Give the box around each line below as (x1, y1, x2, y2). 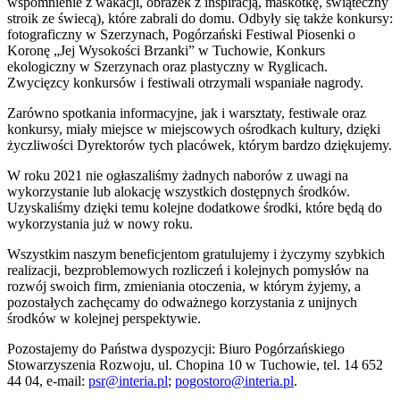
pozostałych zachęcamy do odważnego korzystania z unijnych (7, 295, 357, 311)
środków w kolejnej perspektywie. (7, 311, 201, 327)
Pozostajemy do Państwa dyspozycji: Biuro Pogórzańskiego (7, 341, 345, 357)
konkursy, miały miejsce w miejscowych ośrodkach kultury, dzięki (7, 121, 380, 137)
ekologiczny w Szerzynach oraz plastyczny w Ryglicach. (7, 59, 328, 75)
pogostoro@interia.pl (175, 373, 294, 389)
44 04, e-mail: (7, 373, 88, 389)
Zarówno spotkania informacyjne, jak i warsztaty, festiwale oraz (7, 105, 366, 121)
